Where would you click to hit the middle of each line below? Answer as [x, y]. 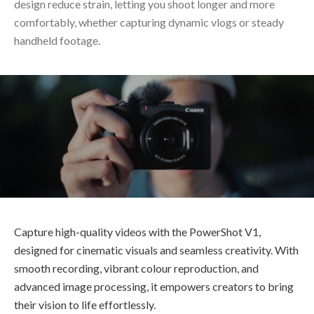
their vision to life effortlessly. [86, 304]
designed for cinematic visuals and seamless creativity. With [156, 250]
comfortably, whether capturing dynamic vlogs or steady [149, 22]
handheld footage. [57, 40]
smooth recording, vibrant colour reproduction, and [136, 268]
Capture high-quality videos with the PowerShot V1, [137, 231]
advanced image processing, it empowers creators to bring [154, 286]
